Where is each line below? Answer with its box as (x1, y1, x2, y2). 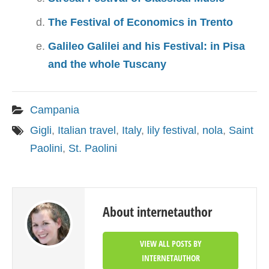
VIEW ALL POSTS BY (139, 238, 202, 249)
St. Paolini (68, 142, 117, 154)
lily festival (147, 124, 196, 136)
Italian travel (58, 124, 116, 136)
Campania (30, 104, 79, 116)
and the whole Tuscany (48, 58, 166, 70)
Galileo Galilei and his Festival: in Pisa (48, 40, 245, 52)
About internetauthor (103, 202, 212, 220)
